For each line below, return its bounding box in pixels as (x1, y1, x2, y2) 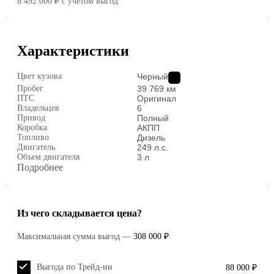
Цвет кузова (17, 71, 62, 81)
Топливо (17, 132, 49, 142)
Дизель (137, 132, 165, 143)
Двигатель (17, 142, 55, 152)
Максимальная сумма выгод (17, 231, 122, 241)
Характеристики (17, 43, 129, 59)
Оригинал (137, 93, 176, 103)
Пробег (17, 83, 43, 93)
